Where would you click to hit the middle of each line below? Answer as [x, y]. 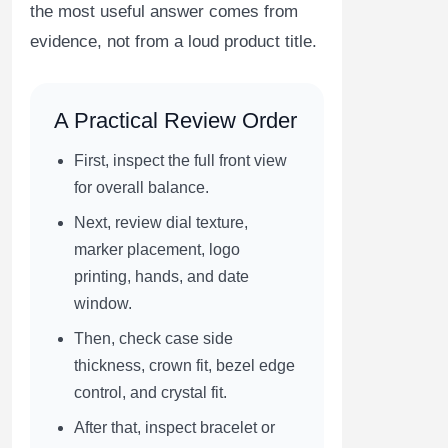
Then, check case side [153, 338]
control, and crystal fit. [150, 392]
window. [103, 303]
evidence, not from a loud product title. [173, 41]
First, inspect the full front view [180, 160]
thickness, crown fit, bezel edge [184, 365]
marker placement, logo [157, 249]
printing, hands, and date [161, 276]
